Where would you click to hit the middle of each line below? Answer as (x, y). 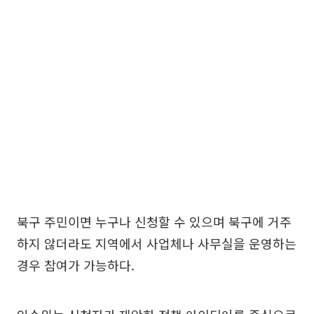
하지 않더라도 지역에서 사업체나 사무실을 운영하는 (157, 243)
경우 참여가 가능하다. (76, 265)
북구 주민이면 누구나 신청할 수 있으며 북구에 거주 (154, 221)
